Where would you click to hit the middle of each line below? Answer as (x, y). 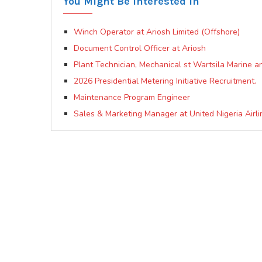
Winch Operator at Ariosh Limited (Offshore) (157, 32)
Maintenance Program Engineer (132, 98)
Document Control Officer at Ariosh (140, 49)
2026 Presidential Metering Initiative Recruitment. (165, 81)
